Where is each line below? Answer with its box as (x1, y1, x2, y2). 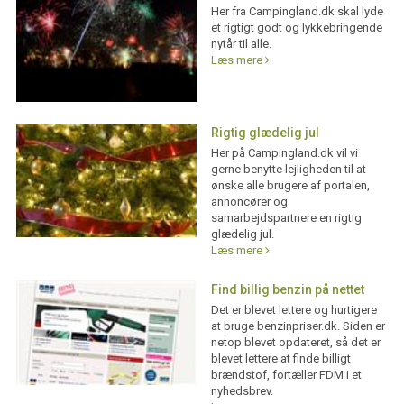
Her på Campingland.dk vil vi (210, 146, 358, 161)
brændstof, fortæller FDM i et (210, 368, 362, 382)
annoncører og (210, 195, 288, 209)
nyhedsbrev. (210, 384, 273, 399)
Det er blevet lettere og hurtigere (210, 303, 377, 317)
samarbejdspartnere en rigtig (210, 211, 362, 225)
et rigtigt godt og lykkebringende (210, 21, 382, 34)
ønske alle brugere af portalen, (210, 179, 370, 193)
